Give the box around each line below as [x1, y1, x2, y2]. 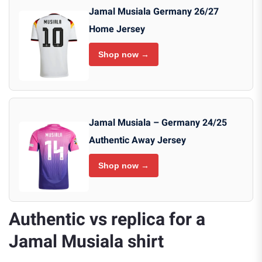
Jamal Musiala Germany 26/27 [89, 5, 219, 19]
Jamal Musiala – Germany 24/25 [89, 116, 227, 130]
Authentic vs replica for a [9, 207, 205, 233]
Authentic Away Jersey [89, 133, 186, 148]
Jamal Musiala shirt [9, 229, 164, 256]
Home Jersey [89, 22, 145, 37]
